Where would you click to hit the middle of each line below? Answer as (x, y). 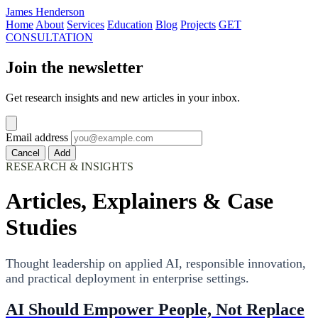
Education (130, 24)
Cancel (26, 153)
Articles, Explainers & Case (139, 201)
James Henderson (45, 12)
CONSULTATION (49, 37)
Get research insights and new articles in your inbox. (123, 97)
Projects (198, 24)
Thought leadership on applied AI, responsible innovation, (156, 263)
